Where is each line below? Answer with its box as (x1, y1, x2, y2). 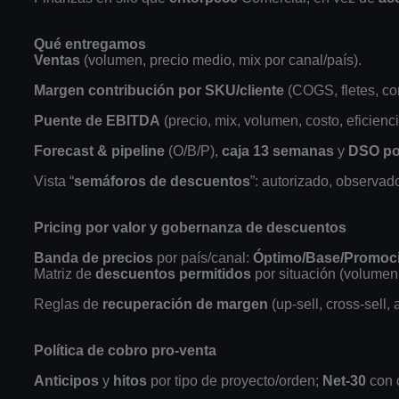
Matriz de (34, 265, 95, 281)
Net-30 (322, 372, 366, 388)
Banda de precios (34, 249, 153, 265)
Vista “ (34, 173, 74, 189)
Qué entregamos (34, 36, 146, 52)
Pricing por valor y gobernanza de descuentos (34, 219, 346, 235)
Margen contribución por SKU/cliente (34, 82, 284, 98)
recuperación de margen (102, 296, 268, 312)
